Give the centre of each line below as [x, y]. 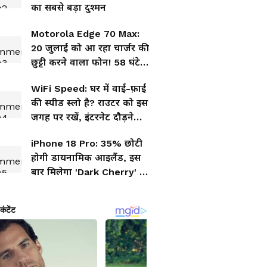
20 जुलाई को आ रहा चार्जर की [90, 48]
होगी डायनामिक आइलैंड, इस [86, 158]
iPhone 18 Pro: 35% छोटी [87, 143]
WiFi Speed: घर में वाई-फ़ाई [89, 89]
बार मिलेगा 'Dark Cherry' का [91, 172]
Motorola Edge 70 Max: [85, 34]
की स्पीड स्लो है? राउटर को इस [89, 103]
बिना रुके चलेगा [61, 77]
